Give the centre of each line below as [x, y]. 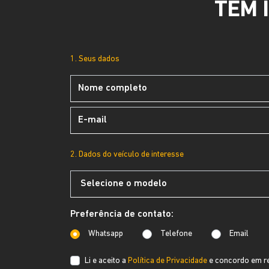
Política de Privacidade [168, 261]
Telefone [176, 234]
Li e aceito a [106, 261]
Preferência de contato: [122, 214]
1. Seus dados [95, 59]
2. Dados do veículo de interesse [127, 155]
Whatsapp [106, 234]
